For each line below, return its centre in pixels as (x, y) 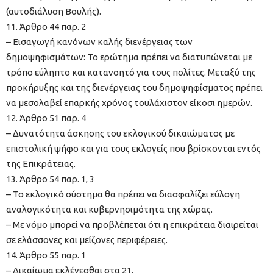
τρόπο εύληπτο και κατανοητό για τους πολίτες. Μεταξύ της (131, 73)
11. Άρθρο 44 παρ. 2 (46, 27)
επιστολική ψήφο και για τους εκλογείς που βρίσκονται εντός (133, 149)
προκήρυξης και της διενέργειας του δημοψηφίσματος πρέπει (134, 88)
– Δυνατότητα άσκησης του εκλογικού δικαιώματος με (120, 133)
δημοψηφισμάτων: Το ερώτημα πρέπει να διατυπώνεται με (129, 57)
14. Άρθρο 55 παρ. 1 (46, 255)
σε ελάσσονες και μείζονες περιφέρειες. (87, 240)
